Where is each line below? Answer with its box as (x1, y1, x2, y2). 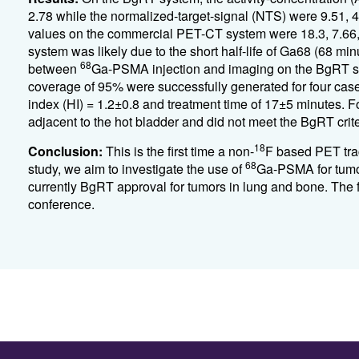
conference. (27, 195, 95, 213)
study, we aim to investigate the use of (27, 159, 245, 178)
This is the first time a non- (105, 142, 254, 160)
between (27, 59, 80, 78)
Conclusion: (27, 142, 106, 160)
